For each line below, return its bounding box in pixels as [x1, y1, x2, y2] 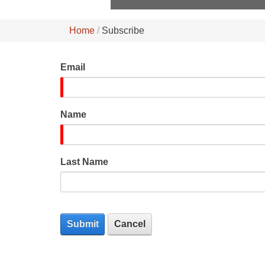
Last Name [60, 157, 108, 167]
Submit [66, 219, 99, 229]
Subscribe [102, 25, 144, 35]
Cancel [114, 219, 146, 229]
